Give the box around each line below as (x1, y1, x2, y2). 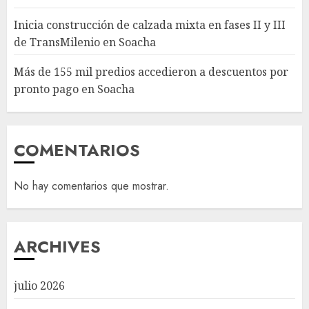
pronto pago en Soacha (14, 81, 134, 97)
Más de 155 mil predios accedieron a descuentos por (14, 64, 288, 80)
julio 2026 (14, 278, 65, 294)
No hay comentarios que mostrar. (14, 178, 169, 195)
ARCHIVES (14, 235, 101, 259)
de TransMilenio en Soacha (14, 34, 156, 50)
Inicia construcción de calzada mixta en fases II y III (14, 17, 286, 33)
